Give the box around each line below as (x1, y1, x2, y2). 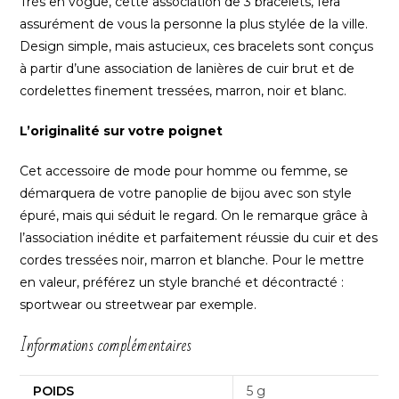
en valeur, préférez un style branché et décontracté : (20, 274, 345, 291)
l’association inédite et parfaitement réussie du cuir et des (20, 230, 379, 247)
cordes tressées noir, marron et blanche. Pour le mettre (20, 252, 365, 269)
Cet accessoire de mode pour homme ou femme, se (20, 163, 349, 180)
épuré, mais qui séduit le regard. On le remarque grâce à (20, 208, 369, 224)
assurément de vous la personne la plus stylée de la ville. (20, 16, 369, 33)
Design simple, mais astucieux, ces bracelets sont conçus (20, 38, 374, 55)
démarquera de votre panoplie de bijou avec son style (20, 185, 353, 202)
